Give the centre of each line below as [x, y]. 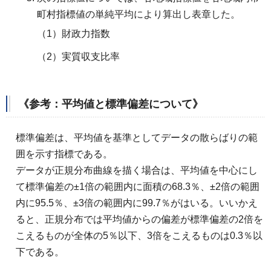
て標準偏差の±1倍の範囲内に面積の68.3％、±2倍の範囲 [138, 186]
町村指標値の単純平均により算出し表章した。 [139, 14]
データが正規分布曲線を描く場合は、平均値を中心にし [137, 170]
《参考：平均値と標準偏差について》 [111, 104]
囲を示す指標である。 [64, 154]
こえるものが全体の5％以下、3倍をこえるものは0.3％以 [139, 235]
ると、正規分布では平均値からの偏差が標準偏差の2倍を [139, 219]
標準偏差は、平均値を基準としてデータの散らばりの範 [137, 137]
